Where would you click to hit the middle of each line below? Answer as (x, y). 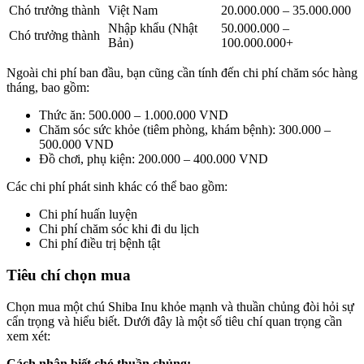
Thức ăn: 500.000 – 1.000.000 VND (134, 115)
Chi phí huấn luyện (88, 214)
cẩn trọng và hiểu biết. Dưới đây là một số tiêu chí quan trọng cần (174, 321)
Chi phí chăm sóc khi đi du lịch (119, 229)
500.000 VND (76, 145)
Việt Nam (133, 11)
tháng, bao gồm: (48, 88)
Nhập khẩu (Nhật (153, 28)
